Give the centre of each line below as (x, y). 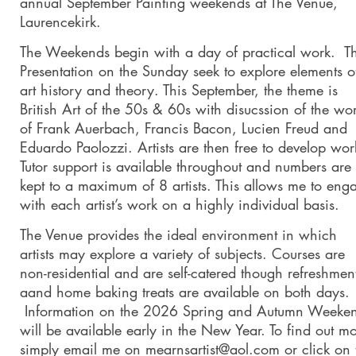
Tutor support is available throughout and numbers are (185, 166)
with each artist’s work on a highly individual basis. (179, 205)
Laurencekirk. (60, 22)
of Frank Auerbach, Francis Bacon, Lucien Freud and (183, 128)
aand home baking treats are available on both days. (184, 292)
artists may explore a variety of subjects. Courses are (182, 254)
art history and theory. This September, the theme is (178, 90)
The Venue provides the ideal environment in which (178, 235)
